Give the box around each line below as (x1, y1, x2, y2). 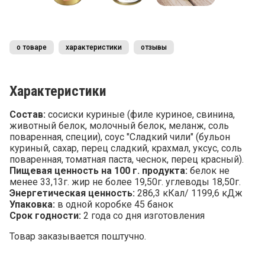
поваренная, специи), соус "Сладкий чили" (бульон (9, 131, 230, 143)
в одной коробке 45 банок (55, 199, 173, 210)
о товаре (17, 43, 47, 51)
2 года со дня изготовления (81, 210, 205, 221)
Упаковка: (9, 199, 55, 210)
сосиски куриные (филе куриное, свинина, (46, 109, 235, 120)
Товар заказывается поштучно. (9, 231, 146, 242)
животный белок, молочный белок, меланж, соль (9, 120, 229, 131)
